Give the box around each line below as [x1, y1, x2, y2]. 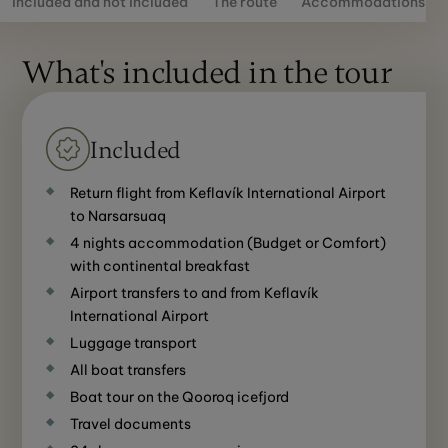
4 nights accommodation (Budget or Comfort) [70, 233, 387, 252]
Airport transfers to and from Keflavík [70, 283, 320, 302]
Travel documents [70, 414, 192, 433]
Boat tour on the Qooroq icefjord [70, 387, 290, 406]
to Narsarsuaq [70, 206, 167, 225]
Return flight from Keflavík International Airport [70, 183, 387, 202]
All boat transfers [70, 360, 187, 379]
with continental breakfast [70, 256, 251, 275]
